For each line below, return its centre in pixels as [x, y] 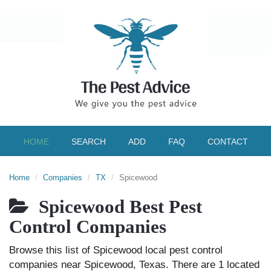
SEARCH [88, 142]
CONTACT [227, 142]
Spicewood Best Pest [116, 207]
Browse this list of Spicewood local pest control [116, 250]
